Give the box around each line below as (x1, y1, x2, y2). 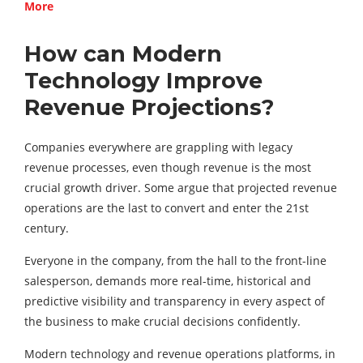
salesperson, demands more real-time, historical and (24, 272, 311, 288)
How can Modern (24, 40, 222, 67)
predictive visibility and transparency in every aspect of (24, 293, 325, 309)
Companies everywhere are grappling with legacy (24, 139, 293, 155)
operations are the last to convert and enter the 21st (24, 199, 309, 216)
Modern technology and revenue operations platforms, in (24, 345, 335, 361)
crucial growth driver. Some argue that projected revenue (24, 179, 337, 195)
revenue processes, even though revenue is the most (24, 159, 311, 175)
